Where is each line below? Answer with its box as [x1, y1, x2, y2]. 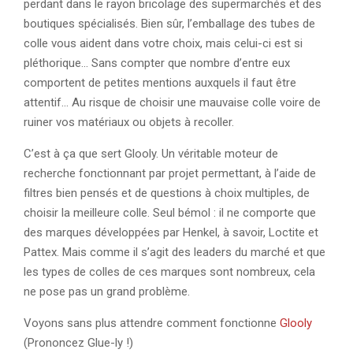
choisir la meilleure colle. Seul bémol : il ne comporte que [24, 206, 316, 220]
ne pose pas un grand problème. [24, 284, 190, 299]
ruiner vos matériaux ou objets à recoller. [24, 115, 234, 129]
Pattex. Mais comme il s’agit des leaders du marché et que [24, 245, 325, 259]
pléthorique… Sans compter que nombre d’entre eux [24, 56, 290, 70]
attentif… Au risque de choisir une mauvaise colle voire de [24, 95, 321, 110]
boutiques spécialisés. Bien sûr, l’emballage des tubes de [24, 17, 315, 31]
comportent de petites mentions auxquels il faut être [24, 76, 296, 90]
